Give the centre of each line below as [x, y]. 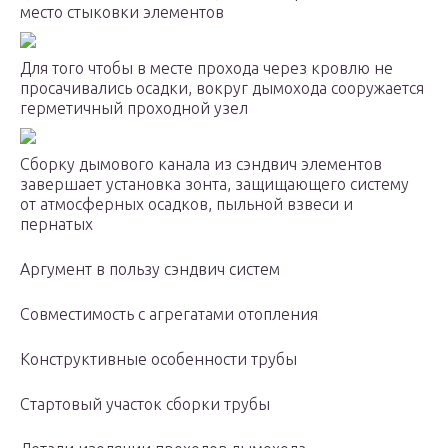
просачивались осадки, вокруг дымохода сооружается [222, 88]
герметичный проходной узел [134, 108]
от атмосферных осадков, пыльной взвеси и [186, 204]
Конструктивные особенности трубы [158, 359]
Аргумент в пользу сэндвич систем [150, 269]
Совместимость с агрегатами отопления [169, 314]
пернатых [56, 224]
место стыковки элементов [122, 12]
